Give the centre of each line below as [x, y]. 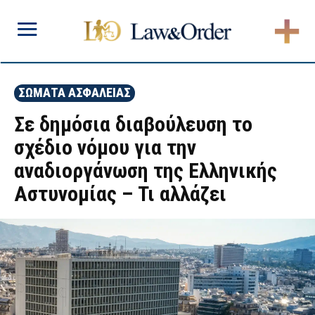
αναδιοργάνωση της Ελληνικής [146, 171]
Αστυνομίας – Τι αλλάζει [120, 194]
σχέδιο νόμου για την [105, 147]
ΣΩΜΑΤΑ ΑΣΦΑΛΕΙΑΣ [75, 92]
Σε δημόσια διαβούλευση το [133, 124]
